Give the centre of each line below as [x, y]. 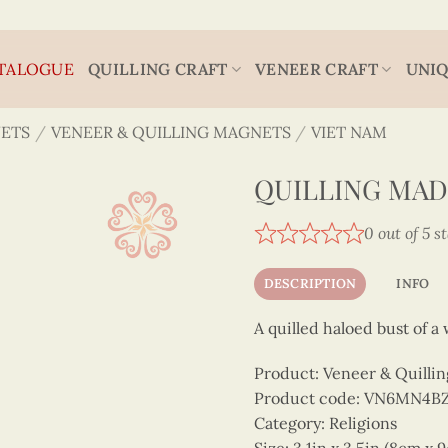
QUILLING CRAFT [158, 68]
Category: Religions [325, 423]
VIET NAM [349, 132]
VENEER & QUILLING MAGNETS [170, 132]
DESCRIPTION [310, 283]
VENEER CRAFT [316, 68]
